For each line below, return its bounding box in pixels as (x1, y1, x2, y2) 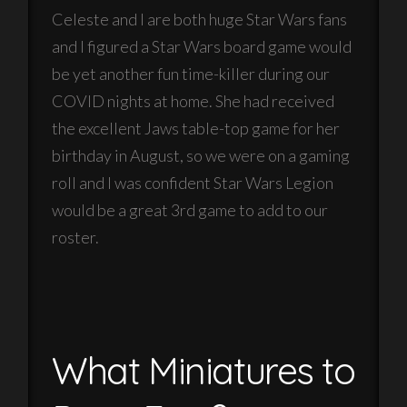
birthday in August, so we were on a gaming (52, 144, 351, 165)
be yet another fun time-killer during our (52, 63, 331, 84)
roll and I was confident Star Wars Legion (52, 172, 334, 193)
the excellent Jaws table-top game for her (52, 117, 341, 138)
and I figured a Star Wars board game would (52, 35, 352, 56)
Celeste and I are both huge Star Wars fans (52, 8, 348, 29)
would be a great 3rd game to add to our (52, 199, 329, 220)
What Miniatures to (52, 346, 355, 393)
